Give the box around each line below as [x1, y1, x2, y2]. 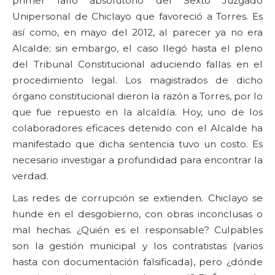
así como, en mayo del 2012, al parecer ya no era [12, 26, 263, 38]
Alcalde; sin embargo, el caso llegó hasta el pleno [12, 42, 263, 54]
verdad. [12, 169, 48, 182]
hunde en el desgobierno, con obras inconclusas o [12, 207, 263, 220]
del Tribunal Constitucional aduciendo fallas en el [12, 58, 263, 70]
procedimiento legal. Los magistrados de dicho [12, 74, 263, 86]
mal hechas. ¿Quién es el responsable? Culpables [12, 223, 263, 236]
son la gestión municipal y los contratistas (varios [12, 239, 263, 252]
